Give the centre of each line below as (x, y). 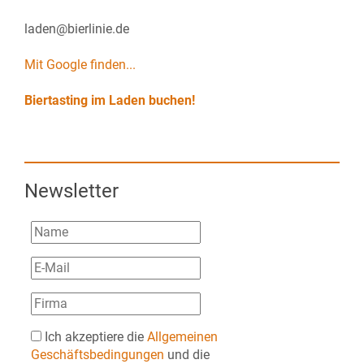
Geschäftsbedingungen (97, 355)
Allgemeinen (182, 337)
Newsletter (71, 191)
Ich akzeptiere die (94, 337)
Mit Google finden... (80, 65)
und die (187, 355)
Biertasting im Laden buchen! (110, 100)
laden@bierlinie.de (77, 29)
